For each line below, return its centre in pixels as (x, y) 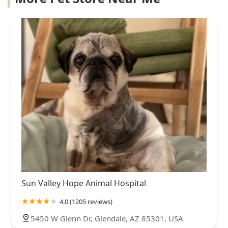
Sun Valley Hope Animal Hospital (84, 183)
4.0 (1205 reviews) (86, 202)
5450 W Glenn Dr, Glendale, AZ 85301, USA (107, 219)
